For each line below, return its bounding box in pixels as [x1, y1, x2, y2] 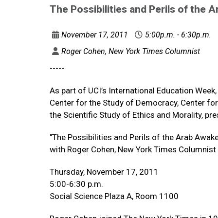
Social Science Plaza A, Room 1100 [50, 191, 179, 201]
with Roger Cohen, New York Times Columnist [50, 145, 216, 154]
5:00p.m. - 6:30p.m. [145, 30, 211, 39]
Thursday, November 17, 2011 [50, 167, 159, 177]
